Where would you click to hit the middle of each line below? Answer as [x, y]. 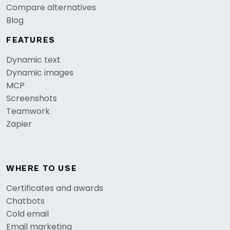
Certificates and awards [55, 188]
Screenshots [32, 98]
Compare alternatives [51, 7]
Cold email [27, 214]
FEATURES [31, 40]
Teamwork [28, 111]
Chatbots [25, 201]
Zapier [19, 124]
